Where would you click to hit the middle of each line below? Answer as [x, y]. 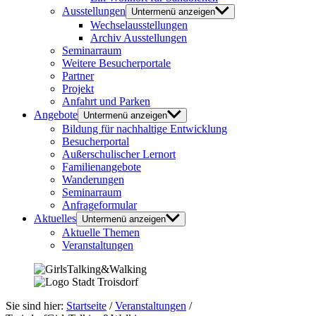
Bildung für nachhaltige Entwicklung [145, 129]
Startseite [86, 306]
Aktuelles [55, 218]
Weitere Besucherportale [116, 63]
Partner [78, 76]
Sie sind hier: [36, 306]
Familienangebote [102, 167]
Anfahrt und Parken [106, 101]
